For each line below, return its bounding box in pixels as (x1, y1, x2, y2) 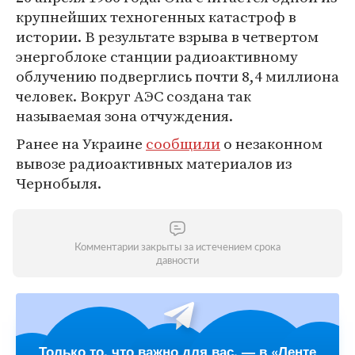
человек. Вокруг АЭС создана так (16, 86, 251, 106)
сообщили (146, 133, 220, 154)
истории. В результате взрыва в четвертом (16, 26, 319, 47)
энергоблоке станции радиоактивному (16, 46, 298, 67)
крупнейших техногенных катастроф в (16, 6, 296, 27)
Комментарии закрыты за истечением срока (74, 242, 281, 253)
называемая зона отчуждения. (16, 105, 233, 126)
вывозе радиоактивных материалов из (16, 153, 292, 174)
